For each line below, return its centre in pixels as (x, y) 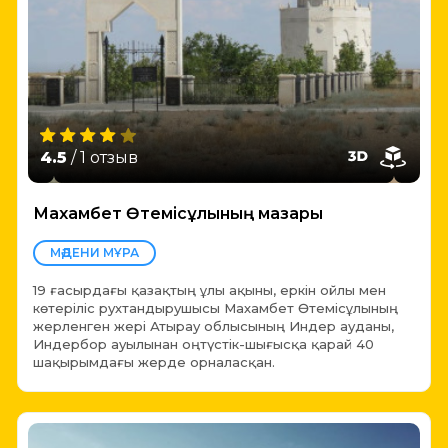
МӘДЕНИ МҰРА (94, 252)
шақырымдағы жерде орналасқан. (154, 361)
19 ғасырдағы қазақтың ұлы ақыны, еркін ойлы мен (209, 289)
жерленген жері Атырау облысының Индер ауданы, (213, 325)
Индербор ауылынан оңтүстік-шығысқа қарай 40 (203, 343)
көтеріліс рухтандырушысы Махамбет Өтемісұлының (215, 307)
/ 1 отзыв (102, 157)
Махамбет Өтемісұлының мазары (178, 213)
